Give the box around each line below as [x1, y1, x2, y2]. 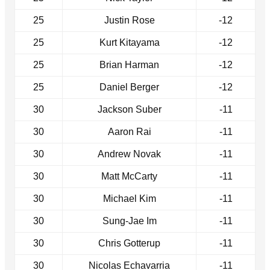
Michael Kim [102, 193, 156, 204]
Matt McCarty [101, 171, 157, 181]
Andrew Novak [98, 148, 161, 159]
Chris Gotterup [98, 237, 160, 248]
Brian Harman [99, 59, 159, 70]
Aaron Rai [107, 126, 151, 137]
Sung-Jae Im [102, 215, 157, 226]
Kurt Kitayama [99, 37, 160, 48]
